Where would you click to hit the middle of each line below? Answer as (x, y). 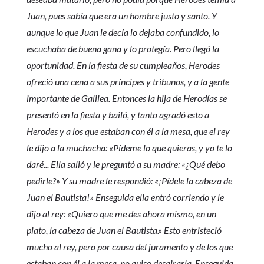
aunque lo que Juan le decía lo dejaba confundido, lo (123, 32)
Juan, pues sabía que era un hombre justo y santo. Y (121, 16)
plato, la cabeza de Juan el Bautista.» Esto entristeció (124, 230)
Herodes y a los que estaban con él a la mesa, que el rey (128, 131)
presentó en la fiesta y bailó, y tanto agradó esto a (118, 115)
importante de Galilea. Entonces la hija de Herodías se (126, 98)
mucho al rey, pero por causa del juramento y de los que (129, 247)
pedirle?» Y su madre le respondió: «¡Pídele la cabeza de (129, 181)
